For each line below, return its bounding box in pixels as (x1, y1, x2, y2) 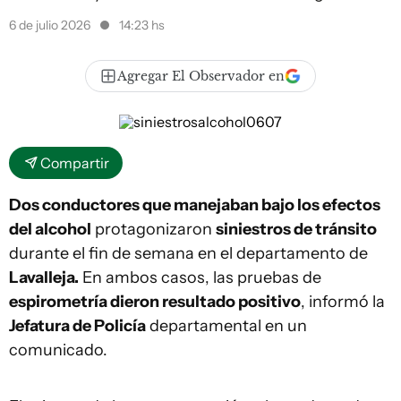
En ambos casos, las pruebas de (79, 268, 321, 287)
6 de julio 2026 (9, 17, 93, 33)
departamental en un (146, 316, 307, 336)
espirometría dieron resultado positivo (9, 292, 301, 311)
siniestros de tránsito (216, 219, 377, 239)
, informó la (301, 292, 385, 311)
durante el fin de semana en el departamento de (9, 243, 368, 263)
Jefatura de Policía (9, 316, 146, 336)
